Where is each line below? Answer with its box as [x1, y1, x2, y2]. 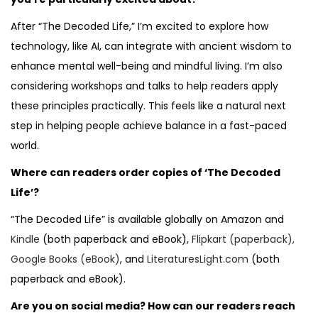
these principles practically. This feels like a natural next [11, 98, 286, 113]
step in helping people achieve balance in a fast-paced [11, 118, 287, 133]
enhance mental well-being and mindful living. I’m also [11, 58, 283, 73]
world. [11, 138, 39, 153]
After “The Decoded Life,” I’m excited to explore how [11, 18, 268, 33]
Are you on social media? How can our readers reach [11, 298, 295, 313]
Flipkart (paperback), [192, 231, 295, 246]
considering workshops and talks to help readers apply [11, 78, 278, 93]
